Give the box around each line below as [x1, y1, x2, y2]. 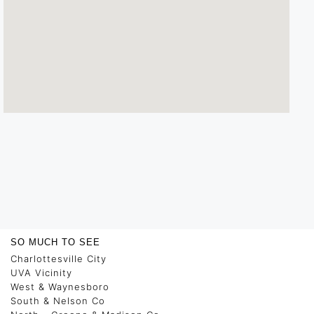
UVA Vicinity [11, 267, 72, 279]
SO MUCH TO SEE [11, 237, 100, 248]
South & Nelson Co [11, 295, 105, 307]
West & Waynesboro [11, 281, 109, 293]
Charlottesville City [11, 253, 107, 265]
